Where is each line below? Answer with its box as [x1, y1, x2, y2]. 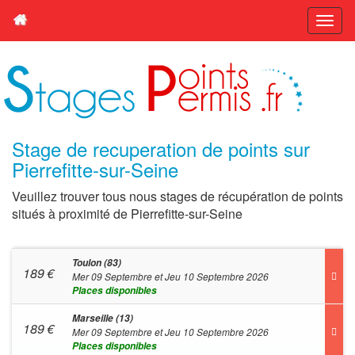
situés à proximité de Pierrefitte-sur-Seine [12, 204, 242, 223]
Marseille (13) [72, 311, 133, 325]
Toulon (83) [72, 256, 121, 269]
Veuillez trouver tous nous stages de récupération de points [12, 187, 343, 205]
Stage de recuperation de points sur [12, 135, 310, 162]
